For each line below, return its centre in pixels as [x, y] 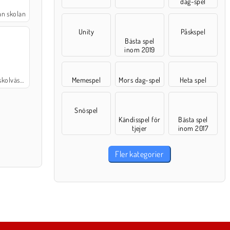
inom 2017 [193, 128]
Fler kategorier [139, 154]
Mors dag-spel [140, 80]
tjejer [140, 128]
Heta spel [193, 80]
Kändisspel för [140, 119]
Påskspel [193, 32]
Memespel [86, 80]
